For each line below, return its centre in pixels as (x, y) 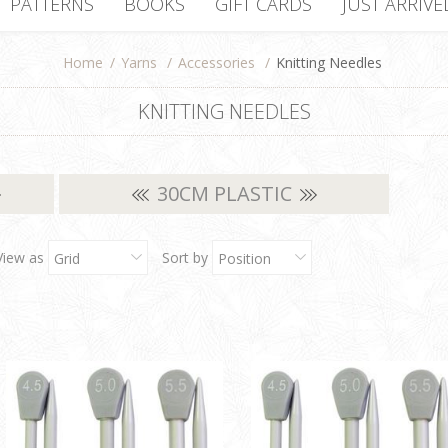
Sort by (185, 257)
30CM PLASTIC (224, 193)
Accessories (216, 62)
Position (244, 258)
